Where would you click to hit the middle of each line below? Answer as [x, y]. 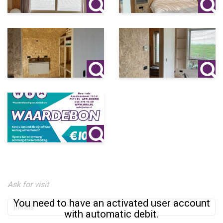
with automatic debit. [111, 214]
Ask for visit [28, 185]
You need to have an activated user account [111, 203]
